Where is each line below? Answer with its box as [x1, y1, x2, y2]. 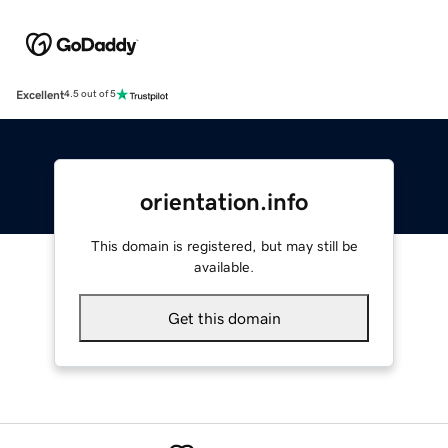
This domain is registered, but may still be [90, 238, 358, 253]
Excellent [16, 88, 64, 101]
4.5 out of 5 [64, 89, 116, 100]
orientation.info [140, 189, 308, 214]
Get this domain [167, 309, 281, 326]
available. [194, 259, 254, 274]
